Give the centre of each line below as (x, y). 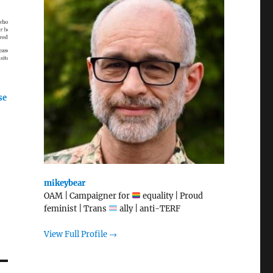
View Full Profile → (80, 234)
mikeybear (64, 183)
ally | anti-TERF (149, 208)
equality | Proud (172, 196)
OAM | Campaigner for (87, 196)
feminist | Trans (76, 208)
